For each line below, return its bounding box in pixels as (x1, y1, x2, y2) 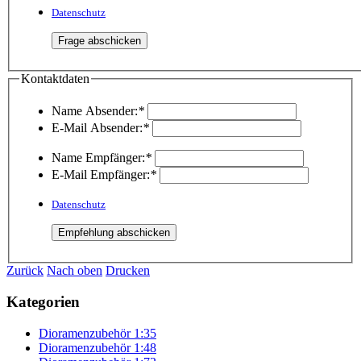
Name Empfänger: (52, 151, 145, 165)
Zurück (6, 263, 44, 278)
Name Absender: (52, 104, 138, 118)
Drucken (106, 263, 150, 278)
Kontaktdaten (21, 71, 89, 85)
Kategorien (6, 293, 80, 310)
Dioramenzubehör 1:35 (39, 326, 156, 340)
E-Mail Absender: (52, 121, 143, 135)
